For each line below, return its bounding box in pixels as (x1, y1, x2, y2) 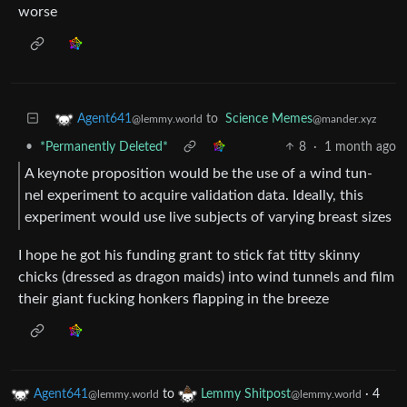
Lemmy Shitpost (201, 388, 291, 402)
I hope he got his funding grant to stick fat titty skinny (18, 248, 360, 263)
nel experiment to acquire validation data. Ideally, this (25, 188, 363, 203)
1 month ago (324, 140, 396, 154)
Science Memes (225, 112, 313, 125)
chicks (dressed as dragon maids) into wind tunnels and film (18, 270, 394, 285)
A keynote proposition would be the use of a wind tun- (25, 166, 372, 182)
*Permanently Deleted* (40, 140, 168, 154)
